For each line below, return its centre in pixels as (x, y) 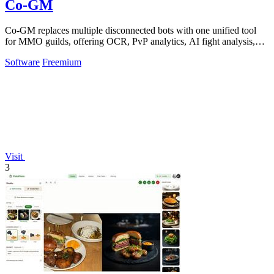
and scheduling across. (48, 53)
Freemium (62, 62)
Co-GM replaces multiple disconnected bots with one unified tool (131, 31)
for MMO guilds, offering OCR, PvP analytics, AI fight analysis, (130, 42)
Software (22, 62)
